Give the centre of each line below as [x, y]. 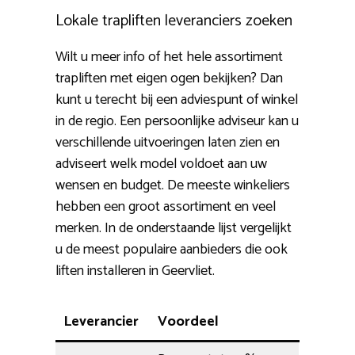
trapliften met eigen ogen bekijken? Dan [169, 79]
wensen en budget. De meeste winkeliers [173, 186]
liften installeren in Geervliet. [135, 271]
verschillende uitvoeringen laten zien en [168, 143]
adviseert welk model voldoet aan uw [161, 164]
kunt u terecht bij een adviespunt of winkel [177, 100]
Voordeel [188, 322]
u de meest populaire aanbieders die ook [172, 250]
